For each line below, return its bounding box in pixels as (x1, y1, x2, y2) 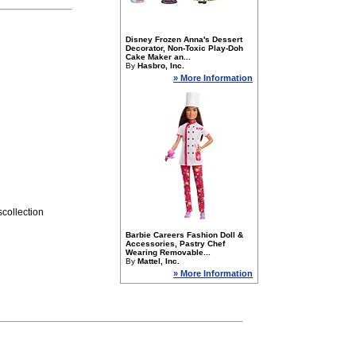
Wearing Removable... (126, 248, 211, 257)
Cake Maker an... (126, 52, 191, 61)
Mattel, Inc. (137, 257, 180, 265)
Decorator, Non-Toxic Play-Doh (126, 44, 243, 52)
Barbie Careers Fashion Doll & (126, 230, 243, 239)
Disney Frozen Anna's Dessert (126, 35, 242, 44)
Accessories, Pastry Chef (126, 239, 225, 248)
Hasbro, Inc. (137, 61, 184, 70)
